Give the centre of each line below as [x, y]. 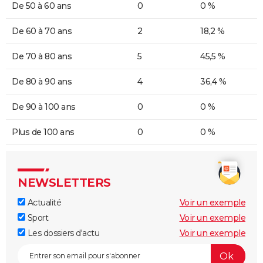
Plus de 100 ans [43, 132]
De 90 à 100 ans [44, 107]
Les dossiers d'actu [62, 233]
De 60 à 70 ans [42, 31]
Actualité [43, 203]
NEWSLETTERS [64, 183]
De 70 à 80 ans [42, 57]
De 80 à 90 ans [42, 82]
